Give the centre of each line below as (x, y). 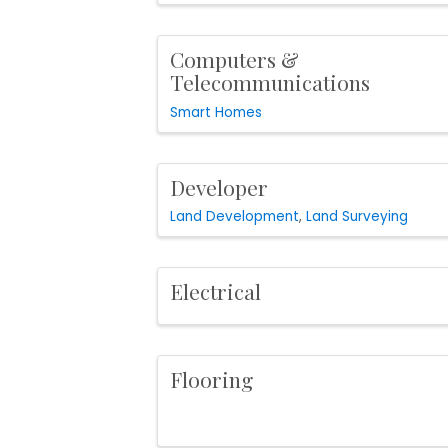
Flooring (211, 379)
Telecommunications (270, 81)
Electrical (215, 291)
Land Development (234, 217)
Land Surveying (357, 217)
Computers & (234, 58)
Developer (219, 186)
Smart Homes (216, 112)
